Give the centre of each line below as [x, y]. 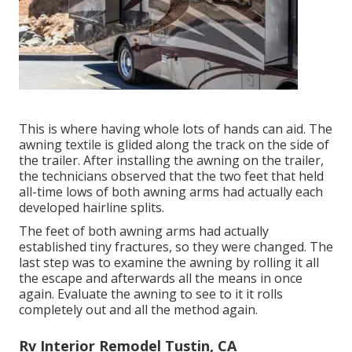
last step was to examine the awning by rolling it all [169, 263]
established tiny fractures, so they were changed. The [176, 247]
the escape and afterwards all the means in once [161, 279]
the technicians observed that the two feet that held [171, 176]
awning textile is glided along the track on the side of [174, 145]
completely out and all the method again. [138, 310]
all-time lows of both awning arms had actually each [171, 192]
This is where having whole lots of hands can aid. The [176, 129]
